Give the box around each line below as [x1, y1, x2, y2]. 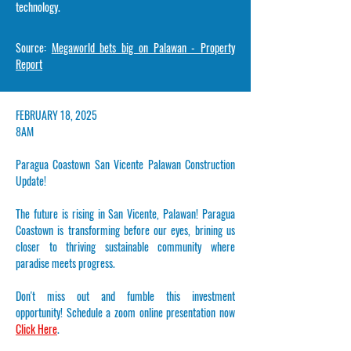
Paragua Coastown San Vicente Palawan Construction [16, 156, 235, 172]
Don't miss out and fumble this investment [16, 288, 235, 304]
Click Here [16, 320, 57, 337]
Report [16, 56, 42, 72]
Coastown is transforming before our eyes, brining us [16, 222, 235, 238]
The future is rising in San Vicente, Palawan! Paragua [16, 205, 235, 222]
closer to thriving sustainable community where [16, 238, 235, 255]
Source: [16, 39, 52, 56]
